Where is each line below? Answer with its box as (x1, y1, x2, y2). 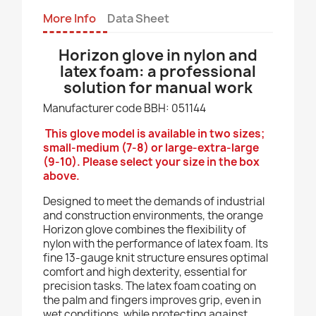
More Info (43, 11, 96, 27)
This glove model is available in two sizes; (43, 126, 265, 142)
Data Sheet (107, 11, 169, 27)
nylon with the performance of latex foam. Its (43, 236, 268, 252)
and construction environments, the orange (43, 208, 263, 224)
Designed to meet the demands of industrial (43, 194, 265, 209)
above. (43, 169, 80, 184)
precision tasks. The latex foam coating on (43, 279, 256, 294)
